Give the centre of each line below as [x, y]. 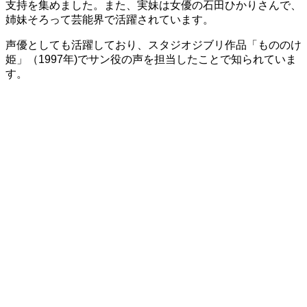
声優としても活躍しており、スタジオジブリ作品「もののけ [153, 45]
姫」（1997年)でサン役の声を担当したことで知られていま [151, 59]
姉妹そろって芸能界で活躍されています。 [110, 19]
